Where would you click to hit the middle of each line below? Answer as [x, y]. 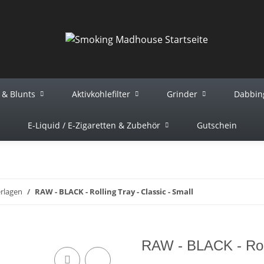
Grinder [182, 94]
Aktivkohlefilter [101, 94]
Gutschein [217, 125]
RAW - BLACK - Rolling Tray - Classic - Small [114, 192]
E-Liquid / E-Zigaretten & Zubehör [94, 125]
